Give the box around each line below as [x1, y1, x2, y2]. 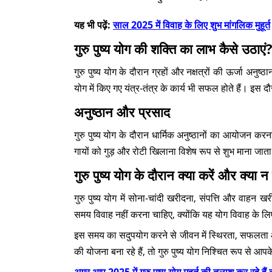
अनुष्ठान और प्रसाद [74, 103, 170, 121]
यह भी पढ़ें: [74, 18, 113, 32]
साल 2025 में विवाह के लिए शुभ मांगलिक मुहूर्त [113, 18, 270, 32]
